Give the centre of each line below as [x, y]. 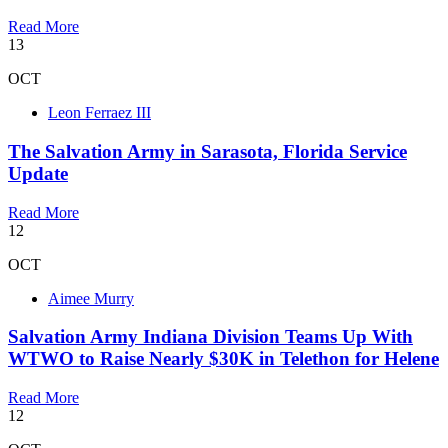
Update [38, 173]
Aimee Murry [91, 298]
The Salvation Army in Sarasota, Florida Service [207, 151]
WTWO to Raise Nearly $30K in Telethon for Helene [223, 359]
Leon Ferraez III [99, 113]
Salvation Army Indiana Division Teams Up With [210, 337]
